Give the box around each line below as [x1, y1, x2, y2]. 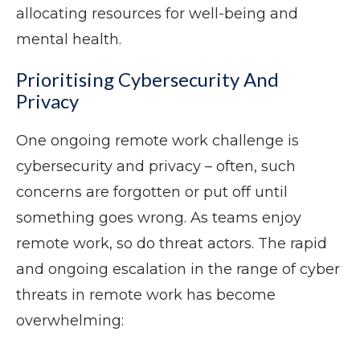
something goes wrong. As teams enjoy [16, 209, 301, 227]
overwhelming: [16, 312, 124, 330]
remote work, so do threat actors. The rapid [16, 235, 327, 253]
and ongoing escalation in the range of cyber [16, 260, 340, 279]
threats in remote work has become [16, 286, 276, 305]
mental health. [16, 31, 121, 49]
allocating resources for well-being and [16, 5, 298, 23]
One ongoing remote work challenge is [16, 132, 299, 150]
